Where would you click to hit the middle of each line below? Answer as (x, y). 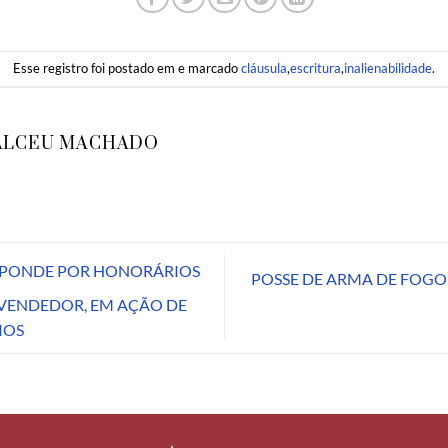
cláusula (264, 67)
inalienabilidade (388, 67)
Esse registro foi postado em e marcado (127, 67)
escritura (315, 67)
